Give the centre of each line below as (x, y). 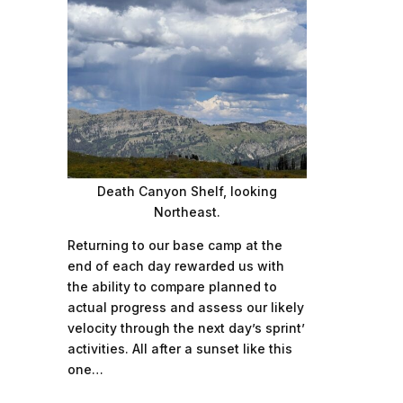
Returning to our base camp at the (175, 245)
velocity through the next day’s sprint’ (186, 327)
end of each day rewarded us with (175, 265)
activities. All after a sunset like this (179, 348)
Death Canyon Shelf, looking (187, 191)
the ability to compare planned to (172, 286)
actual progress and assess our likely (185, 307)
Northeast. (187, 211)
